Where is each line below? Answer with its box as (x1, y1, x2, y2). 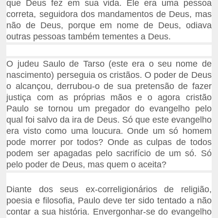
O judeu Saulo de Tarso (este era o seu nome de (6, 59, 212, 69)
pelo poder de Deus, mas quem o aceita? (6, 160, 167, 170)
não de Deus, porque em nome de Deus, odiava (6, 20, 212, 31)
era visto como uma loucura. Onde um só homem (6, 126, 212, 136)
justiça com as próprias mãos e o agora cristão (6, 92, 212, 103)
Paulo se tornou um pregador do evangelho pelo (6, 104, 212, 114)
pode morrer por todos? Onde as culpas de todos (6, 137, 212, 147)
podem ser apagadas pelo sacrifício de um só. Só (6, 148, 212, 159)
